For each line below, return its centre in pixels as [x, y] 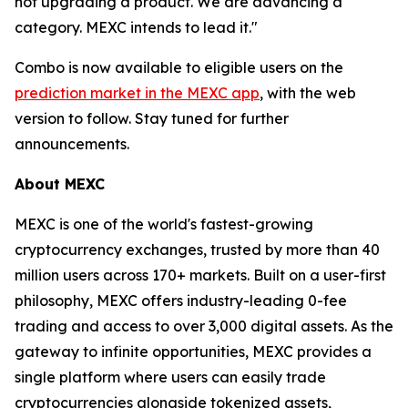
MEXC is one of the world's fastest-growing [164, 224]
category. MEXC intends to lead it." [136, 28]
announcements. [72, 144]
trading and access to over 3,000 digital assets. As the [204, 326]
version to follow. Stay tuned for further [152, 119]
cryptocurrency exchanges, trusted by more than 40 [197, 250]
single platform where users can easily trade [170, 377]
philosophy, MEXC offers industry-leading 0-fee [181, 301]
